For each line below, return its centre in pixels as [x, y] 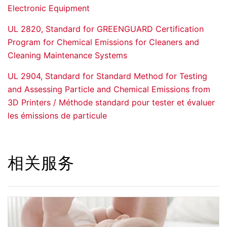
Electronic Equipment [49, 8]
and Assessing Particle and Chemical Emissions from [109, 89]
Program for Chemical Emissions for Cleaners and [103, 42]
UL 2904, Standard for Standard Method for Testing [107, 76]
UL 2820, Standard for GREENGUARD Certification [106, 29]
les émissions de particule [57, 116]
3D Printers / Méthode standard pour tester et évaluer [111, 103]
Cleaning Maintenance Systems [67, 55]
